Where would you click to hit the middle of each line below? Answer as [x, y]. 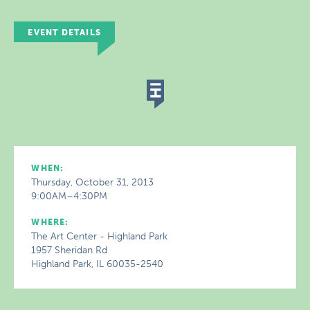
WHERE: [50, 222]
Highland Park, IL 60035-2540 [98, 264]
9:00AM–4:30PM [70, 196]
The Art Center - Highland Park [100, 236]
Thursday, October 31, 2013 [93, 182]
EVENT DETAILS [64, 33]
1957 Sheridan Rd [70, 250]
